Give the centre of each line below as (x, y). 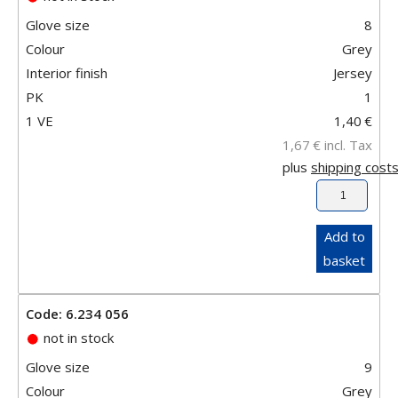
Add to (344, 236)
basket (344, 260)
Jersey (353, 72)
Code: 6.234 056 (77, 313)
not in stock (77, 337)
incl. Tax (346, 144)
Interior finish (67, 72)
